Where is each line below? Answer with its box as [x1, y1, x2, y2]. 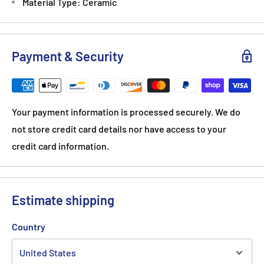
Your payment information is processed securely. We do [12, 105, 240, 117]
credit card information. [12, 140, 109, 151]
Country [12, 220, 45, 232]
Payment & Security [12, 48, 124, 64]
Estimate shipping [12, 192, 114, 207]
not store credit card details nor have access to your [12, 123, 226, 134]
